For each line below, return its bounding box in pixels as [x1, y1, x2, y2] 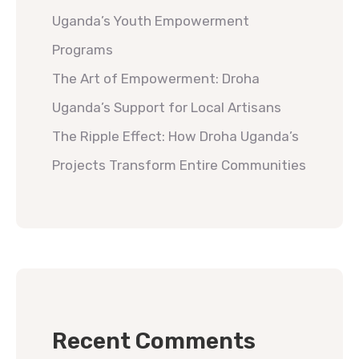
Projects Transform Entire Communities [52, 157, 306, 173]
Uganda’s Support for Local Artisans [52, 99, 281, 115]
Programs [52, 42, 116, 58]
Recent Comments [52, 328, 256, 354]
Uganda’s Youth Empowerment [52, 13, 249, 29]
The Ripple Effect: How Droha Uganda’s [52, 128, 299, 144]
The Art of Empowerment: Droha [52, 71, 260, 87]
